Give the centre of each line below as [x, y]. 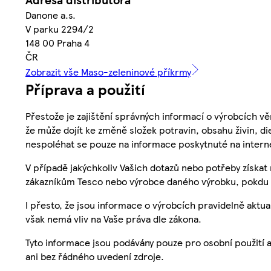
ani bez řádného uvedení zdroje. [95, 256]
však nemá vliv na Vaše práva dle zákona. [113, 218]
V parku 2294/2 [60, 28]
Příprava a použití [85, 89]
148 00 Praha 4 [57, 42]
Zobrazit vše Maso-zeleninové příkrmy [108, 71]
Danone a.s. [51, 15]
